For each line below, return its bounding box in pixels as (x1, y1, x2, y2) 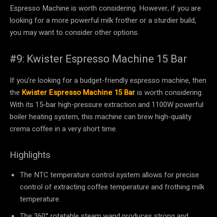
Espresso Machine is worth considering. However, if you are (10, 2, 201, 14)
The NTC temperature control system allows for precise (20, 169, 199, 180)
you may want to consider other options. (10, 27, 139, 38)
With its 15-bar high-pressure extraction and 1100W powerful (10, 99, 203, 110)
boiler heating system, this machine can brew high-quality (10, 111, 191, 122)
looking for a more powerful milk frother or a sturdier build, (10, 15, 196, 26)
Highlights (10, 149, 50, 160)
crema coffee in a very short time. (10, 123, 117, 134)
